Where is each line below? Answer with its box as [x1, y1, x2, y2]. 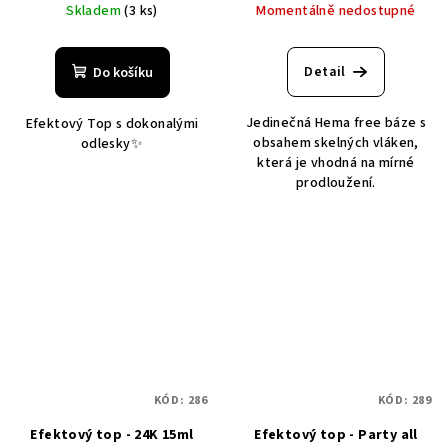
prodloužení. [296, 172, 376, 193]
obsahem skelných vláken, [253, 132, 419, 153]
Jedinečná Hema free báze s [245, 112, 427, 133]
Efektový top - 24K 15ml [30, 424, 194, 445]
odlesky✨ [80, 133, 144, 154]
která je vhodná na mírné [257, 152, 415, 173]
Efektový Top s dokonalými [25, 113, 199, 134]
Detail [304, 61, 346, 82]
